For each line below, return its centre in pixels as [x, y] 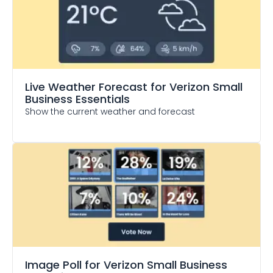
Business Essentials [77, 99]
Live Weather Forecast [86, 87]
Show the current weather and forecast [110, 112]
